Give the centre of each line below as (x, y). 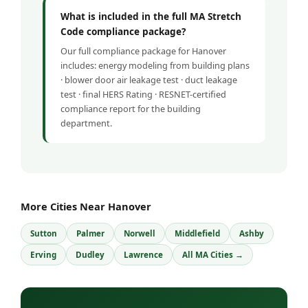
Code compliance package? (123, 32)
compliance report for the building (131, 109)
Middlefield (197, 234)
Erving (43, 255)
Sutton (44, 234)
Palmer (90, 234)
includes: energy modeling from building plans (155, 66)
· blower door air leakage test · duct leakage (149, 80)
